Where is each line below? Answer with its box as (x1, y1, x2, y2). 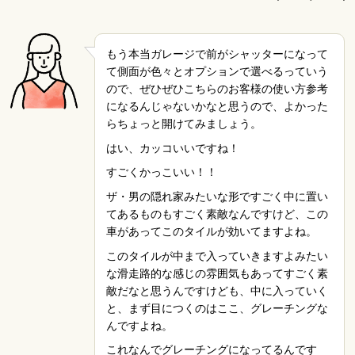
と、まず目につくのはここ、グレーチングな (105, 301, 328, 315)
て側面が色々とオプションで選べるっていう (105, 65, 328, 78)
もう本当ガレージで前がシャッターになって (105, 48, 328, 61)
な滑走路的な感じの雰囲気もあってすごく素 (105, 266, 328, 280)
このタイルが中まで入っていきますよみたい (105, 249, 328, 262)
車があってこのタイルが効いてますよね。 (105, 224, 317, 238)
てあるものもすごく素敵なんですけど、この (105, 207, 328, 220)
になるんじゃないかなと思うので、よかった (105, 100, 328, 113)
